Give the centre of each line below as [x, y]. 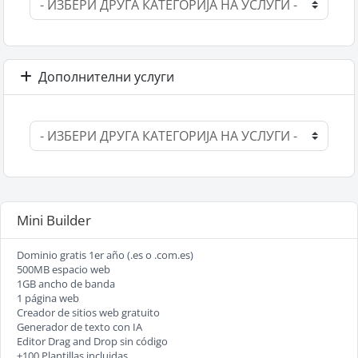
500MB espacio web [64, 270]
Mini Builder [54, 220]
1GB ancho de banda [66, 284]
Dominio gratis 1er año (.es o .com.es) [105, 255]
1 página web [48, 298]
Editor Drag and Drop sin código [92, 342]
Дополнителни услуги [103, 77]
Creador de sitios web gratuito [88, 313]
